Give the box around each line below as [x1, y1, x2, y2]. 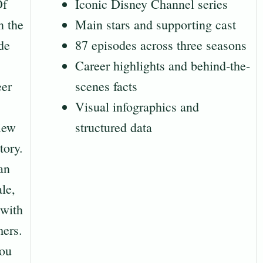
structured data [75, 119, 152, 136]
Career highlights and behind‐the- [75, 57, 250, 75]
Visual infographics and [75, 98, 199, 116]
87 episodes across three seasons [75, 36, 247, 54]
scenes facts [75, 77, 137, 95]
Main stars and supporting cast [75, 16, 236, 33]
